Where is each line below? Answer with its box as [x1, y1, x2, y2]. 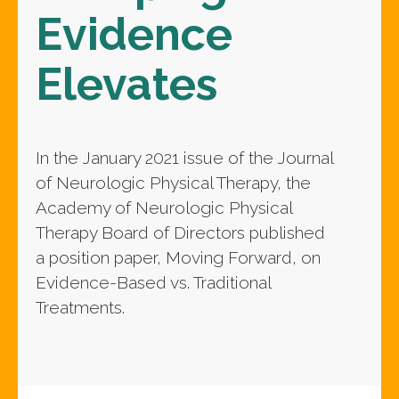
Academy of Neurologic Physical [36, 197, 293, 217]
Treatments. [36, 297, 126, 317]
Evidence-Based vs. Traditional [36, 272, 272, 292]
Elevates [36, 57, 218, 110]
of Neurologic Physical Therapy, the [36, 172, 312, 192]
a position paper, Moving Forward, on [36, 247, 322, 267]
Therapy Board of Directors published [36, 222, 326, 242]
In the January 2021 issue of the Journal [36, 147, 334, 167]
